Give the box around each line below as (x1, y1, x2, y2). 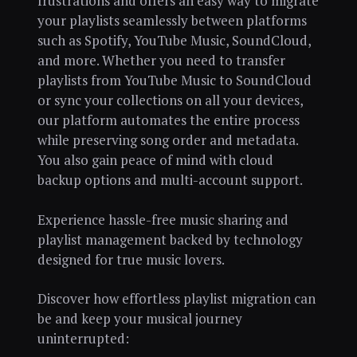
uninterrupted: (37, 329, 129, 348)
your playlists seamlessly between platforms (37, 10, 307, 29)
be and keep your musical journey (37, 309, 242, 328)
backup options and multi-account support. (37, 170, 303, 189)
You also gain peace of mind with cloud (37, 150, 273, 169)
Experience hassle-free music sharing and (37, 210, 288, 229)
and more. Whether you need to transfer (37, 50, 285, 69)
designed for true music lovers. (37, 249, 225, 269)
